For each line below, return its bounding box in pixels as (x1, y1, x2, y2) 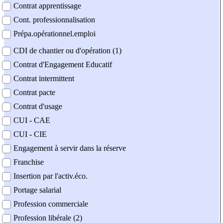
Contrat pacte (13, 88, 55, 97)
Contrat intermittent (13, 74, 74, 83)
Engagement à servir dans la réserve (13, 144, 126, 153)
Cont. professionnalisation (13, 15, 95, 24)
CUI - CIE (13, 130, 47, 139)
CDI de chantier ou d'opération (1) (13, 46, 121, 55)
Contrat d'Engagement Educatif (13, 60, 112, 69)
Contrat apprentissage (13, 1, 81, 10)
